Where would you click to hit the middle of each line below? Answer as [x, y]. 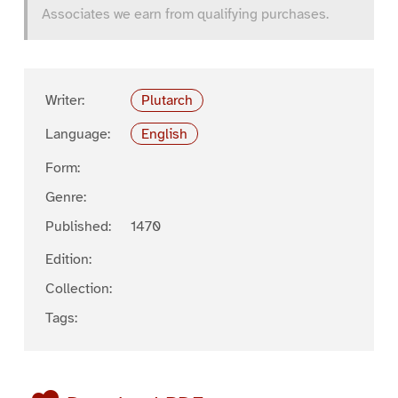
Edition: [68, 260]
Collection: [78, 289]
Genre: [65, 197]
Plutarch [167, 100]
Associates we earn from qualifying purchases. [185, 14]
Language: [77, 134]
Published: [78, 226]
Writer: [64, 100]
